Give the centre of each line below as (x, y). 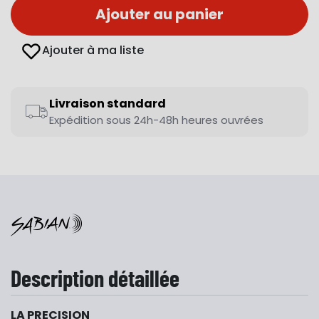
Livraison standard (108, 104)
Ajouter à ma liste (93, 51)
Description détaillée (95, 278)
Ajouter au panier (159, 15)
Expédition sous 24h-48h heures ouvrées (156, 120)
